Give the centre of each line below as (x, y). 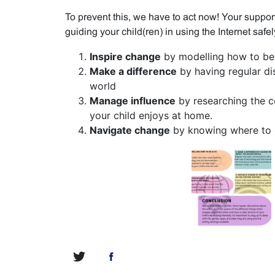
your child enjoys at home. (151, 115)
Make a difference (133, 71)
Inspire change (125, 56)
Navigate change (130, 130)
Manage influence (132, 100)
